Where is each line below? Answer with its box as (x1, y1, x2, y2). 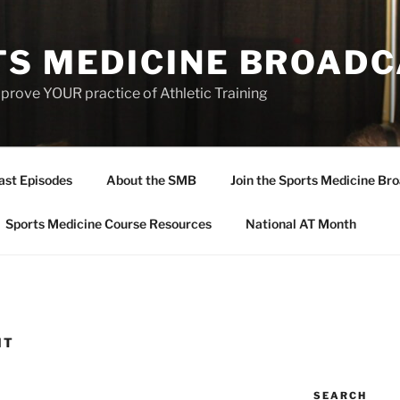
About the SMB (105, 171, 196, 187)
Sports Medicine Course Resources (4, 215, 212, 231)
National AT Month (245, 215, 356, 231)
